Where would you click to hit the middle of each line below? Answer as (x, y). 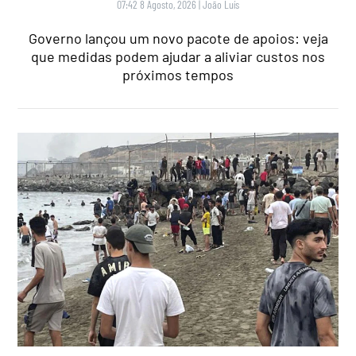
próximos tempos (178, 74)
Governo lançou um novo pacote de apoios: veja (178, 38)
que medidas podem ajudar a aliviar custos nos (178, 56)
